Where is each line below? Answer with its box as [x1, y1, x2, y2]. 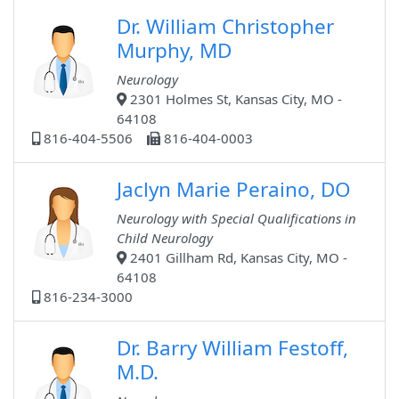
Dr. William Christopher [117, 12, 334, 41]
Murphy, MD [117, 37, 232, 65]
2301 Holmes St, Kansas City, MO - [126, 90, 342, 109]
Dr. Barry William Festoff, [117, 334, 348, 362]
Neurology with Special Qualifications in [117, 209, 356, 228]
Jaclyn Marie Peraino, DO [117, 175, 351, 204]
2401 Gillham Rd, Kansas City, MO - [126, 248, 347, 267]
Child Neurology [117, 229, 213, 248]
